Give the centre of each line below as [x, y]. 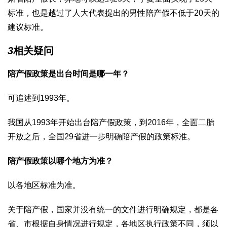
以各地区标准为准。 [44, 185]
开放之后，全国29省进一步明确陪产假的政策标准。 [101, 136]
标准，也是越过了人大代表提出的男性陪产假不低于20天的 [113, 13]
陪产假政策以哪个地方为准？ [60, 161]
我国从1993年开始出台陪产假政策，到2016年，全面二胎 [111, 122]
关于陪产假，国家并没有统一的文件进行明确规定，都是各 [113, 209]
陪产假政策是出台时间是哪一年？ [68, 73]
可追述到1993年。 [41, 98]
